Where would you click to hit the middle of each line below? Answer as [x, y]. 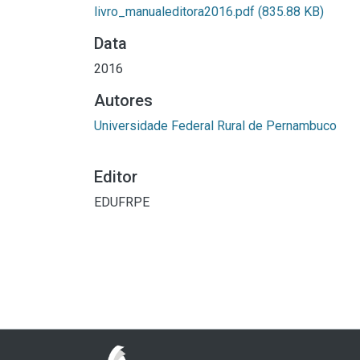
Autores [123, 100]
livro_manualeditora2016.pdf [176, 12]
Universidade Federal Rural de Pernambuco [215, 126]
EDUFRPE [122, 202]
